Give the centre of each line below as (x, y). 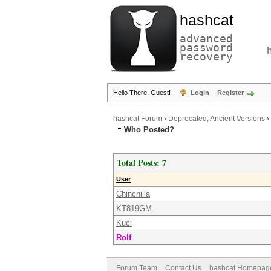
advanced (206, 38)
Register (230, 93)
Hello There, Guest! (143, 93)
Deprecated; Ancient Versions (217, 119)
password (206, 47)
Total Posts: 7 (142, 162)
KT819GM (134, 208)
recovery (206, 57)
